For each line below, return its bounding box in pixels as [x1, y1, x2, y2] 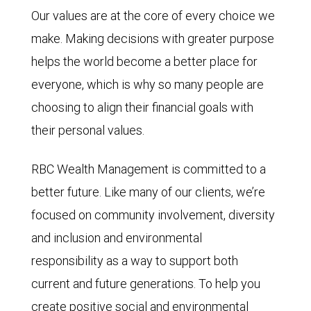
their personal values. [31, 122, 147, 138]
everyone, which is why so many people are [31, 76, 264, 92]
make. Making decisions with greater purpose [31, 31, 274, 47]
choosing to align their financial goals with [31, 99, 253, 115]
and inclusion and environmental [31, 230, 202, 246]
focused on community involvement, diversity [31, 207, 275, 223]
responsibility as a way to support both [31, 253, 238, 269]
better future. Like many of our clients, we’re [31, 184, 265, 200]
